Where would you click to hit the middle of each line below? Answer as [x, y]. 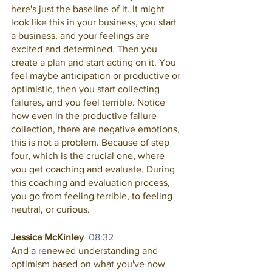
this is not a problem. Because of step [91, 142]
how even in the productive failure [85, 116]
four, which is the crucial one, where [89, 156]
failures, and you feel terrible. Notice [89, 102]
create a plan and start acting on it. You [95, 62]
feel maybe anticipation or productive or [97, 76]
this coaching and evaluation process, [92, 182]
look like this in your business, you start [95, 22]
